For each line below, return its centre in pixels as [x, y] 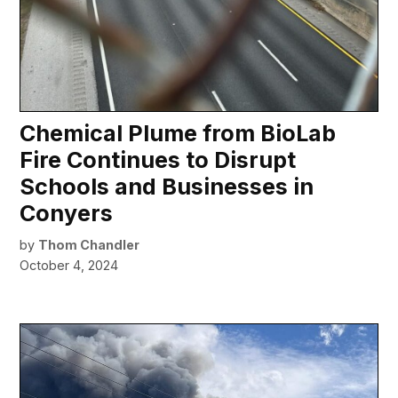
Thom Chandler [89, 244]
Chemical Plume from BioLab [178, 133]
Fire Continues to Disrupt [158, 159]
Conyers [67, 213]
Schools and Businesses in [167, 186]
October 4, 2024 [69, 265]
